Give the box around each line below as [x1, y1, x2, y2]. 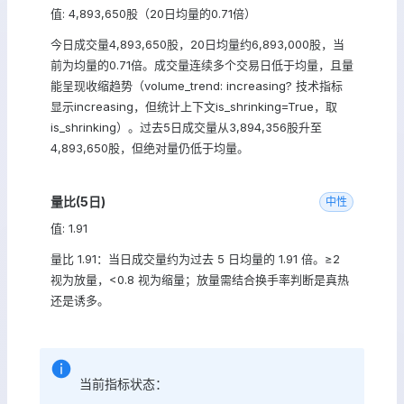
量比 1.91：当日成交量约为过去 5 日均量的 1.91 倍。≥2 [50, 252, 340, 266]
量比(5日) [50, 194, 106, 209]
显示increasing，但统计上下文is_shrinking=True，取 [50, 99, 337, 114]
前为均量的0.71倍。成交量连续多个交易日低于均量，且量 [50, 58, 353, 72]
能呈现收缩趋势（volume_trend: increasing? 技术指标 [50, 78, 343, 93]
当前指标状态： [79, 376, 168, 391]
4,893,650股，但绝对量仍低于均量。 [50, 141, 249, 155]
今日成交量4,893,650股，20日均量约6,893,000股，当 [50, 37, 344, 51]
